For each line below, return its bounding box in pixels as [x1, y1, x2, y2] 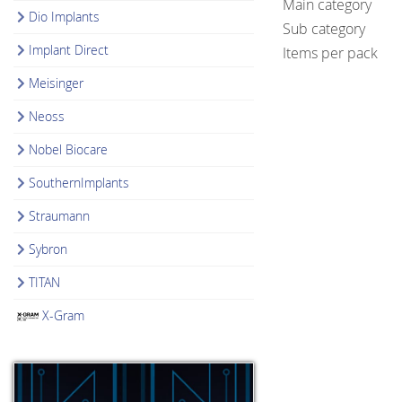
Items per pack [283, 43, 378, 64]
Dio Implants [29, 7, 100, 25]
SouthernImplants [29, 173, 130, 191]
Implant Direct [29, 40, 109, 58]
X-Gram [42, 306, 85, 324]
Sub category [283, 18, 365, 39]
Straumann [29, 206, 91, 224]
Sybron [29, 240, 68, 258]
